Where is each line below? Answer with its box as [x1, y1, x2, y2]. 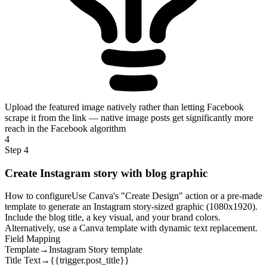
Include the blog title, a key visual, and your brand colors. [5, 212, 221, 223]
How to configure [5, 191, 72, 201]
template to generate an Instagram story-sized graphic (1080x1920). [5, 201, 257, 212]
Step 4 [5, 144, 29, 155]
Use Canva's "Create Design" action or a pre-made [72, 191, 262, 201]
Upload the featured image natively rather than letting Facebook [5, 101, 244, 112]
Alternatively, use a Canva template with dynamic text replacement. [5, 223, 257, 234]
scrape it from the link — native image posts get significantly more [5, 112, 253, 123]
